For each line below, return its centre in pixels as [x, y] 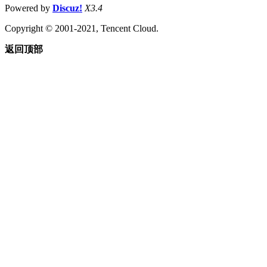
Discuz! [67, 8]
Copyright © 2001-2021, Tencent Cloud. [82, 28]
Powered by [29, 8]
